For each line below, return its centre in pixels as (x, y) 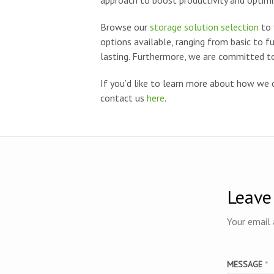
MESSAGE (246, 264)
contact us (123, 98)
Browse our (125, 27)
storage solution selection (204, 27)
